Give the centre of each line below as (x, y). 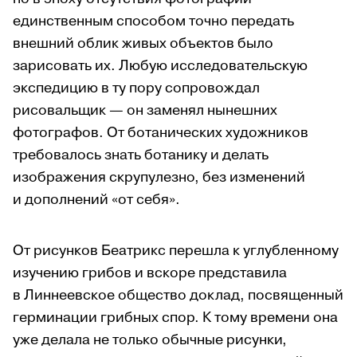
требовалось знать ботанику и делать (141, 155)
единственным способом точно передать (153, 21)
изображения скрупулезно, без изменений (159, 177)
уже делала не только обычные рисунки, (150, 339)
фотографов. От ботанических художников (161, 132)
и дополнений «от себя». (96, 199)
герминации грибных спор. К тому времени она (175, 317)
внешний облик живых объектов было (143, 43)
